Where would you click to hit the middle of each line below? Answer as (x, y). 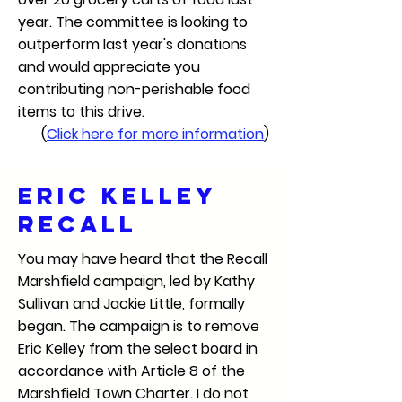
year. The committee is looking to (133, 22)
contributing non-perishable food (134, 89)
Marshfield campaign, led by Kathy (136, 281)
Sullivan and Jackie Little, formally (131, 304)
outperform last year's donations (132, 44)
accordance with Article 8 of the (131, 371)
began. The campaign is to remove (139, 326)
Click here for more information (155, 134)
